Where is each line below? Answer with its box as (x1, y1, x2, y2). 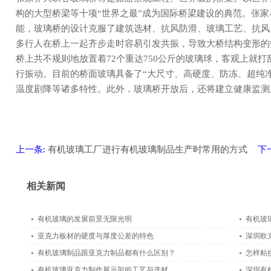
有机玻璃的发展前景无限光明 (38, 215, 132, 223)
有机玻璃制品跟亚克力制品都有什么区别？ (38, 249, 175, 257)
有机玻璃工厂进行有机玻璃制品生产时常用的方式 (48, 145, 247, 154)
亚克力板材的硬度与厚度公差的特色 (38, 232, 154, 240)
